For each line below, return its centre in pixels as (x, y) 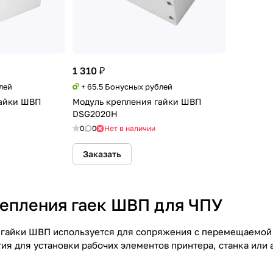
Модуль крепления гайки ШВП (137, 101)
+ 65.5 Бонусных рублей (127, 87)
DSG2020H (95, 114)
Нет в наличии (130, 128)
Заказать (102, 154)
